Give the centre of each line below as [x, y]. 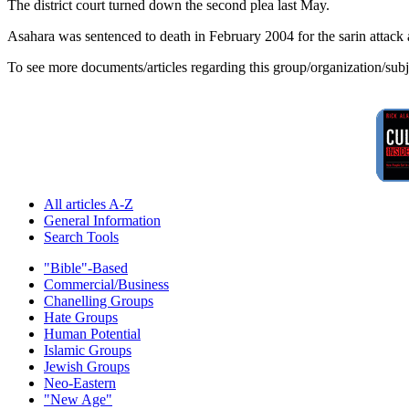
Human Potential [92, 333]
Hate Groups [81, 317]
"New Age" [78, 399]
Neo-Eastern [80, 383]
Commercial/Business [106, 284]
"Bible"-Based [86, 267]
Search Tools [81, 236]
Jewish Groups [87, 366]
